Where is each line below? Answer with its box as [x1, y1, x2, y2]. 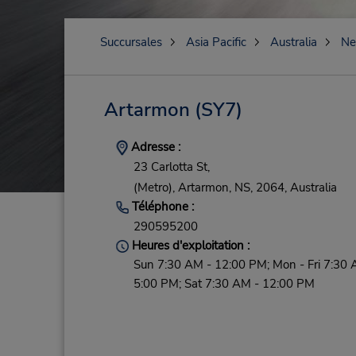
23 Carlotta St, [133, 159, 210, 176]
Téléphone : [128, 198, 194, 215]
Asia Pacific [185, 34, 246, 50]
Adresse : [127, 139, 180, 155]
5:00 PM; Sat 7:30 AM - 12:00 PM [133, 276, 315, 292]
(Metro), [133, 179, 175, 195]
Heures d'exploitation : [128, 238, 250, 254]
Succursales [99, 34, 162, 50]
